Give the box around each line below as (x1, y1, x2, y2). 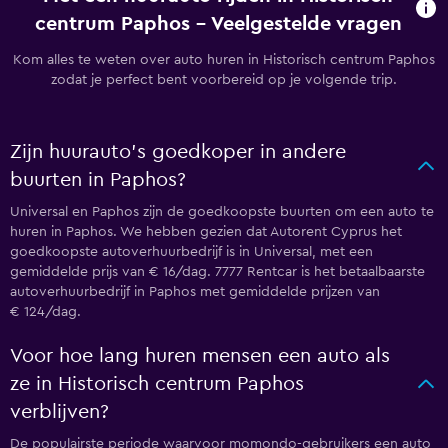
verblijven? (10, 402, 109, 422)
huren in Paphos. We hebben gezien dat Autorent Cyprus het (10, 225, 402, 239)
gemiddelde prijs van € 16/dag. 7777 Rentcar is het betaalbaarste (10, 265, 425, 279)
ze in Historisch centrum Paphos (10, 374, 304, 394)
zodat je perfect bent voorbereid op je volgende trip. (51, 73, 397, 87)
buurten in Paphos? (10, 170, 186, 190)
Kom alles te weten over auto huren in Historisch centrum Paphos (13, 53, 435, 67)
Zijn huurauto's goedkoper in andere (10, 142, 346, 162)
